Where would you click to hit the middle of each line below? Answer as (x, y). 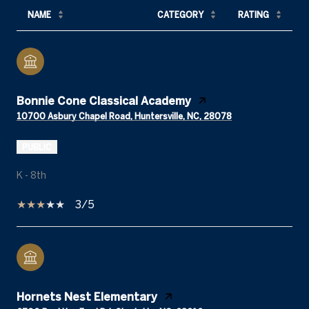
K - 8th (31, 175)
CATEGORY (180, 14)
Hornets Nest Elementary (87, 296)
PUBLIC (37, 147)
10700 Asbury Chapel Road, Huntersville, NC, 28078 (124, 116)
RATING (253, 14)
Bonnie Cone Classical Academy (104, 100)
